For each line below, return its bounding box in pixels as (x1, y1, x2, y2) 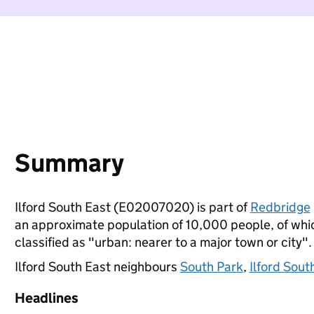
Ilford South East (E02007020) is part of (14, 199, 250, 215)
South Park (179, 259, 243, 275)
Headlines (14, 289, 78, 306)
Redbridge (250, 199, 310, 215)
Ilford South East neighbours (14, 259, 180, 275)
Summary (14, 147, 124, 179)
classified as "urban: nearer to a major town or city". (14, 234, 312, 250)
